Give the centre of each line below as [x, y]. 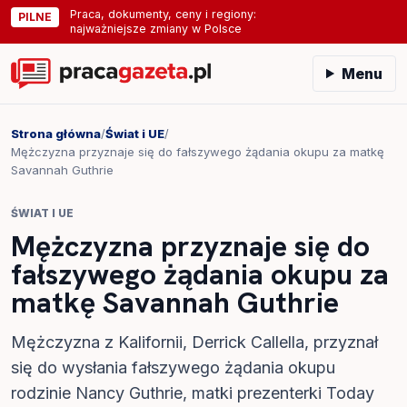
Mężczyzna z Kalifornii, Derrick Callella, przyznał [194, 342]
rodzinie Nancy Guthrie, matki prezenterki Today [193, 393]
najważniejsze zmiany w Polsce [156, 29]
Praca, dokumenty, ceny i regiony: [163, 14]
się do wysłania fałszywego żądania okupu [173, 367]
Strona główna [56, 134]
